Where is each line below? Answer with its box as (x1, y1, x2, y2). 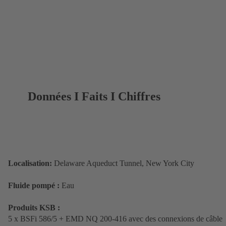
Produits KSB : (8, 203, 60, 212)
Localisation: (8, 158, 52, 167)
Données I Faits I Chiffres (28, 89, 161, 103)
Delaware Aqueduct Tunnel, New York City (52, 158, 194, 167)
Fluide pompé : (8, 181, 62, 190)
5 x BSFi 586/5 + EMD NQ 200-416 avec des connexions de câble (8, 214, 222, 223)
